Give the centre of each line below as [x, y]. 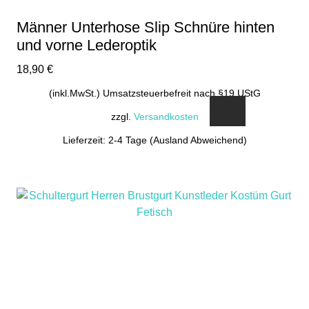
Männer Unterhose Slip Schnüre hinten [146, 27]
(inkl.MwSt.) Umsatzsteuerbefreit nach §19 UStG [154, 93]
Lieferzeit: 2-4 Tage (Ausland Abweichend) [154, 140]
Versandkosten [166, 117]
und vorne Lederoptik [87, 45]
